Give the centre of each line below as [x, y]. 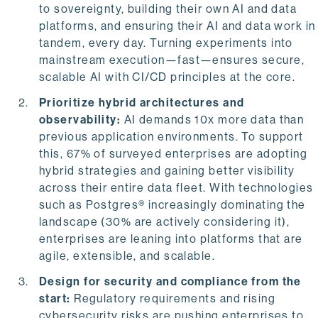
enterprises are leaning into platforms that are [171, 239]
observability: [82, 120]
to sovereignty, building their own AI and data [168, 9]
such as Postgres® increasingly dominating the [172, 205]
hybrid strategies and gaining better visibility [167, 171]
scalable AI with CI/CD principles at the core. [168, 77]
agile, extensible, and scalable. [127, 256]
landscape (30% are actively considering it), [165, 222]
